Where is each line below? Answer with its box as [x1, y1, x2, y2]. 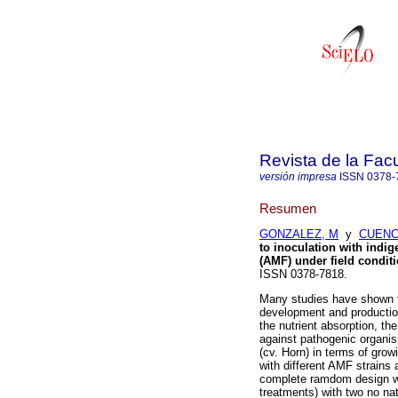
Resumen [259, 200, 316, 216]
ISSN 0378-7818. [259, 267, 347, 282]
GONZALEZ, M [259, 227, 338, 242]
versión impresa [259, 171, 337, 183]
